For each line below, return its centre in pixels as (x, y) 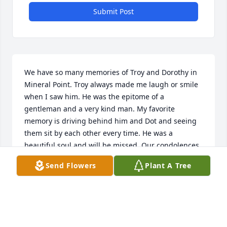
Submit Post (113, 12)
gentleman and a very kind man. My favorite (100, 109)
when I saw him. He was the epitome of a (94, 97)
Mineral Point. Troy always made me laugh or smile (111, 85)
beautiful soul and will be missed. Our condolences (112, 145)
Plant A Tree (168, 165)
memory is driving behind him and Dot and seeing (110, 121)
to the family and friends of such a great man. (103, 158)
